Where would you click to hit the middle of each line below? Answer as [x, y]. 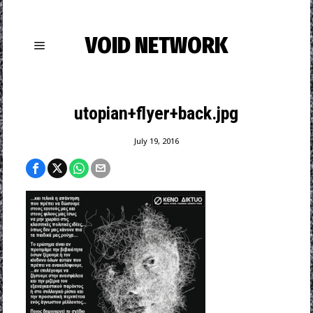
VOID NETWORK [156, 45]
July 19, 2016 [156, 141]
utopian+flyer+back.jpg [156, 113]
